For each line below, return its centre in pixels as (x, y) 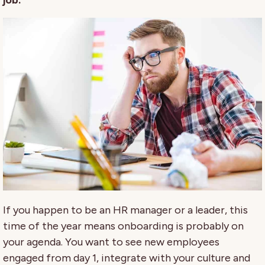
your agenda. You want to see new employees (111, 242)
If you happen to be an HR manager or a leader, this (125, 210)
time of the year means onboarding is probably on (123, 226)
